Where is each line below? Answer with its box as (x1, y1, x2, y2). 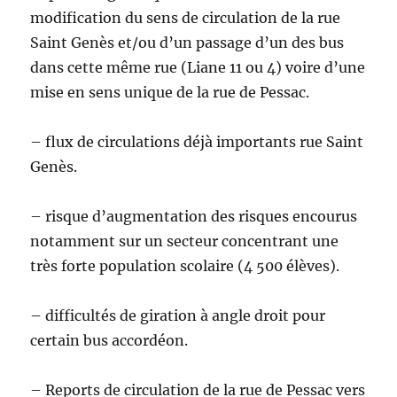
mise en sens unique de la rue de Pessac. (30, 83, 310, 102)
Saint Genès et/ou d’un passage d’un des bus (30, 34, 345, 52)
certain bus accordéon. (30, 331, 189, 350)
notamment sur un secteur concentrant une (30, 232, 339, 251)
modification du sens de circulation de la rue (30, 9, 341, 27)
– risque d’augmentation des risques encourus (30, 207, 358, 226)
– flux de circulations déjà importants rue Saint (30, 133, 364, 152)
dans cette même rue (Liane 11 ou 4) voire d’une (30, 58, 366, 77)
